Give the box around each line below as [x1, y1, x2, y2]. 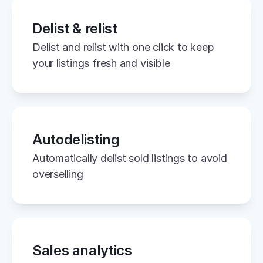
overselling [32, 167, 83, 180]
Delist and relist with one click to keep [32, 41, 214, 53]
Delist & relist [32, 19, 117, 37]
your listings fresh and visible [32, 56, 170, 69]
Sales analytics [32, 241, 132, 259]
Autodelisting [32, 130, 120, 148]
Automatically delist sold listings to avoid [32, 151, 227, 164]
